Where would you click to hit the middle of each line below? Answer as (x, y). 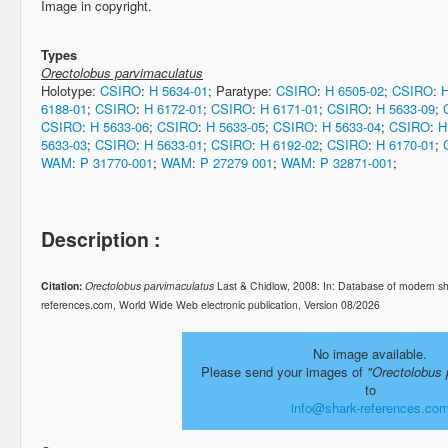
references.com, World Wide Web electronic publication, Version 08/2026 (210, 304)
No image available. (370, 353)
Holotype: (70, 90)
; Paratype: (242, 90)
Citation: (61, 285)
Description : (101, 238)
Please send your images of (284, 371)
